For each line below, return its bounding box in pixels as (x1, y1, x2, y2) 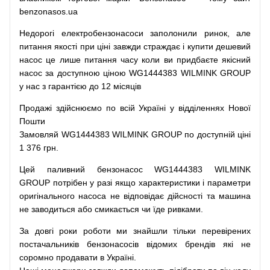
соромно (19, 253, 54, 262)
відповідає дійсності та (124, 191, 215, 201)
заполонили (150, 28, 197, 38)
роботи (83, 226, 111, 236)
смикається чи (95, 204, 151, 214)
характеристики (138, 178, 200, 187)
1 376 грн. (19, 143, 58, 152)
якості (54, 42, 78, 51)
